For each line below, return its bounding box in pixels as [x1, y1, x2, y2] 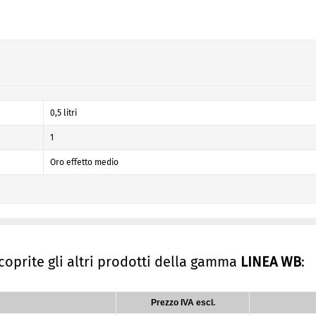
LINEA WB [241, 253, 301, 270]
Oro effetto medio [50, 157, 119, 167]
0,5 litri [50, 108, 77, 118]
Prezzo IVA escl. [150, 298, 215, 308]
